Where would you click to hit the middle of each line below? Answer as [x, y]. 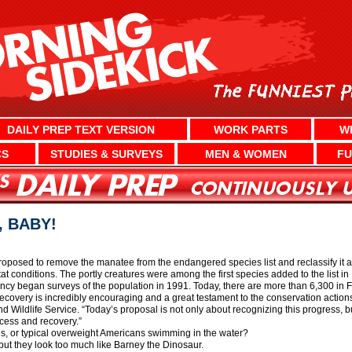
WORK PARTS [251, 129]
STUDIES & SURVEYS [106, 154]
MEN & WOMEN [246, 154]
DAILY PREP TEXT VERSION [81, 129]
